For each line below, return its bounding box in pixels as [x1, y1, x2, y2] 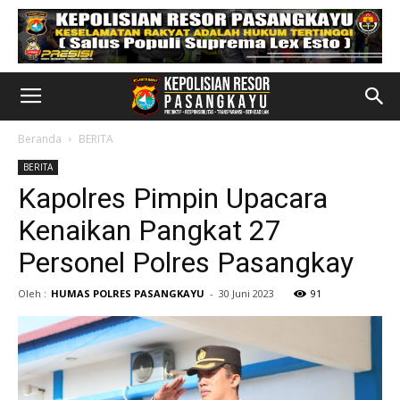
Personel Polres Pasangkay [18, 246, 354, 279]
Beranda [18, 131, 62, 146]
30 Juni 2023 [219, 287, 274, 300]
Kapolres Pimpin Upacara [18, 181, 328, 215]
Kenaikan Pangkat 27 [18, 213, 281, 247]
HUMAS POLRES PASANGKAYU [51, 287, 204, 300]
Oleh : [18, 287, 46, 300]
